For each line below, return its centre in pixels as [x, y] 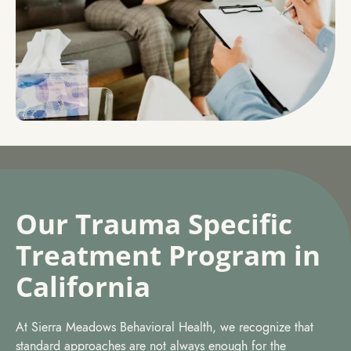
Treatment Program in [168, 255]
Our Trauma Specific [154, 223]
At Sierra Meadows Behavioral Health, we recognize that [165, 327]
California [83, 286]
